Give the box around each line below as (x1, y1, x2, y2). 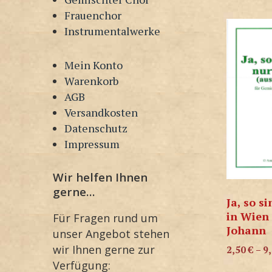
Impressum (64, 136, 120, 151)
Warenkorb (64, 73, 119, 88)
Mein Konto (64, 57, 123, 72)
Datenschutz (64, 120, 128, 135)
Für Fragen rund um (53, 211, 158, 226)
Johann (226, 223, 266, 238)
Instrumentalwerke (64, 23, 161, 38)
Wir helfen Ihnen (53, 169, 148, 185)
